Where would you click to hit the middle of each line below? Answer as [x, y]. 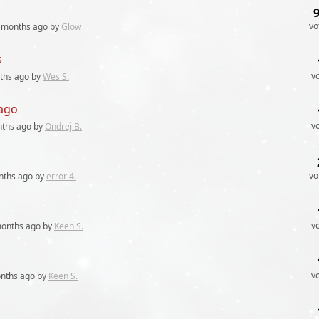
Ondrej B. [63, 126]
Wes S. [56, 77]
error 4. [61, 176]
